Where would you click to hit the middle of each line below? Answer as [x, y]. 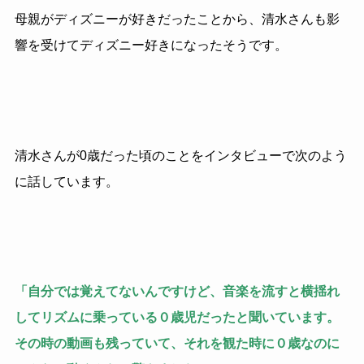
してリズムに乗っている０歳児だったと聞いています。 [177, 318]
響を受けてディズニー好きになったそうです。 [151, 45]
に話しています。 [66, 181]
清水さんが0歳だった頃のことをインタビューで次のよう [180, 155]
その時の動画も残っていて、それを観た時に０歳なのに [177, 344]
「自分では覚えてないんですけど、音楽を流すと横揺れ [177, 292]
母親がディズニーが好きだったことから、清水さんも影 [177, 19]
